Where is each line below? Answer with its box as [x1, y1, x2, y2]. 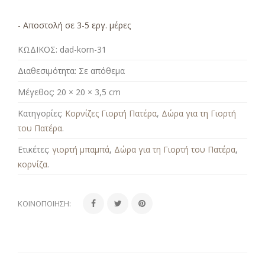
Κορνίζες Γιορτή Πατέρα [65, 107, 157, 119]
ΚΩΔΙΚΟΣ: [18, 43, 57, 55]
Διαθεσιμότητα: [18, 64, 76, 76]
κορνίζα [18, 158, 47, 170]
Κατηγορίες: [18, 107, 63, 119]
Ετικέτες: [18, 143, 52, 155]
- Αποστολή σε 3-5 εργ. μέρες [18, 19, 131, 31]
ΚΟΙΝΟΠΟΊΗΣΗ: [18, 198, 71, 209]
